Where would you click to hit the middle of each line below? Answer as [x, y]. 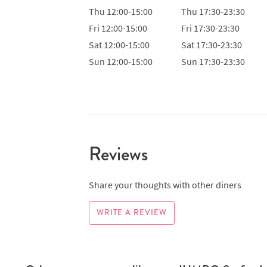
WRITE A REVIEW [131, 212]
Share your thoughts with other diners [165, 184]
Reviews [118, 154]
